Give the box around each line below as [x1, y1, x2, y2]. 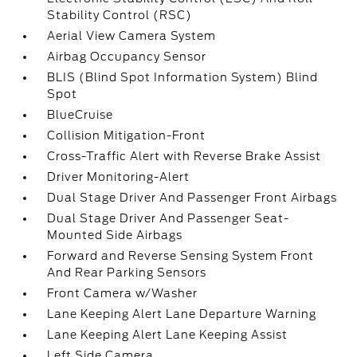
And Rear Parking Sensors [47, 266, 207, 279]
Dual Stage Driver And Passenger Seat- [47, 212, 290, 225]
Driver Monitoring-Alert [47, 171, 190, 183]
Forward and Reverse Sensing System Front [47, 249, 315, 262]
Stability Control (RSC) [47, 9, 193, 22]
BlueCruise [47, 108, 114, 121]
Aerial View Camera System [47, 29, 217, 42]
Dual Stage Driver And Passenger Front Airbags [47, 191, 338, 204]
